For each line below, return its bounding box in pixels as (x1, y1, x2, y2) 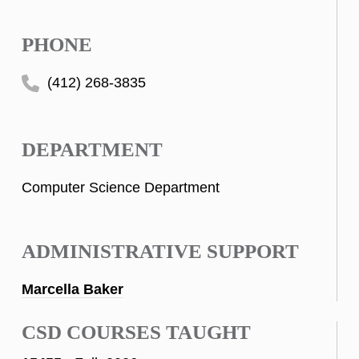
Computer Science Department (22, 179, 220, 196)
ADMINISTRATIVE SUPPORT (22, 240, 299, 262)
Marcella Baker (22, 280, 123, 297)
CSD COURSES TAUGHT (22, 321, 251, 343)
